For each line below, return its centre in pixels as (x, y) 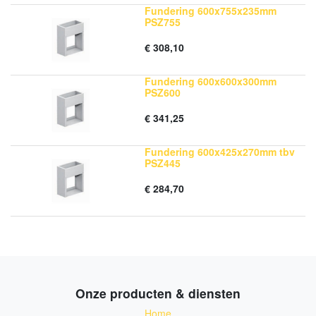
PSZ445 (163, 163)
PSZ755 (163, 22)
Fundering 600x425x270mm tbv (220, 152)
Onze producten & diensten (158, 293)
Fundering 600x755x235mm (211, 11)
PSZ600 (163, 92)
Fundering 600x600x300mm (211, 81)
